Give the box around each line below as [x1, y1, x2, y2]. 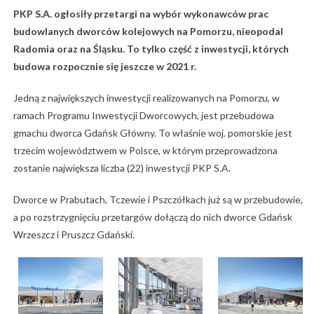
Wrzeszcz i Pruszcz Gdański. [13, 228, 135, 241]
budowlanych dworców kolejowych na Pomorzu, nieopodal [13, 25, 283, 38]
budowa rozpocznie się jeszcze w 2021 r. [13, 60, 196, 73]
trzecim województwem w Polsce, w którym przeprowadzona [13, 144, 278, 157]
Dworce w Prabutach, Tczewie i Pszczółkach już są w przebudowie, [13, 193, 303, 206]
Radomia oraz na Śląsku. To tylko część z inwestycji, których [13, 43, 289, 55]
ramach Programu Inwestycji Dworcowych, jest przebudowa [13, 109, 274, 122]
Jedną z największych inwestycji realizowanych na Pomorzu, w [13, 92, 280, 104]
